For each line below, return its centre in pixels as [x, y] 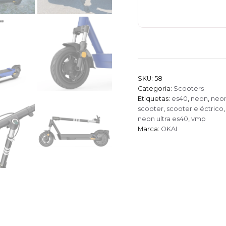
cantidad [155, 20]
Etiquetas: [154, 99]
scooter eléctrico [195, 109]
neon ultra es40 [163, 119]
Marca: [149, 129]
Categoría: [155, 89]
